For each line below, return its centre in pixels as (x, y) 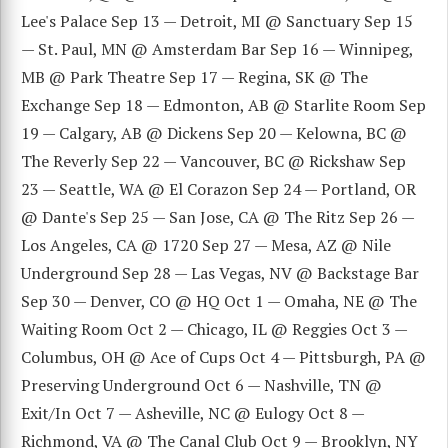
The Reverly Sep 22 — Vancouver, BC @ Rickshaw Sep (213, 160)
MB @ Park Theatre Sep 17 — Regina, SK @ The (194, 76)
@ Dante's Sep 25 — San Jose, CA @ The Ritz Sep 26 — (217, 216)
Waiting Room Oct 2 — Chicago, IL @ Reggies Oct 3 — (214, 328)
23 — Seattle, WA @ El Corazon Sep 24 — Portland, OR (218, 188)
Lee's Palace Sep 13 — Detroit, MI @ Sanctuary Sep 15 (217, 20)
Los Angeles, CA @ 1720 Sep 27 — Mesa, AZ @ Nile (206, 244)
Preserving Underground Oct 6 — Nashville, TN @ (201, 384)
